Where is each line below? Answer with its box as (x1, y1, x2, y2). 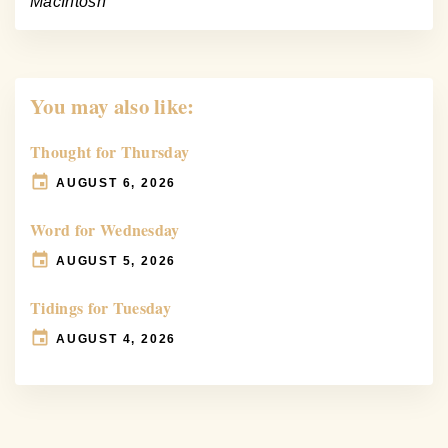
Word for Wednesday (30, 218, 180, 242)
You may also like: (30, 91, 195, 122)
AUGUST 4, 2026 (56, 331, 177, 346)
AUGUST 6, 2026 (56, 175, 177, 190)
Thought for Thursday (30, 140, 190, 164)
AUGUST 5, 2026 (56, 253, 177, 268)
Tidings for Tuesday (30, 296, 172, 320)
